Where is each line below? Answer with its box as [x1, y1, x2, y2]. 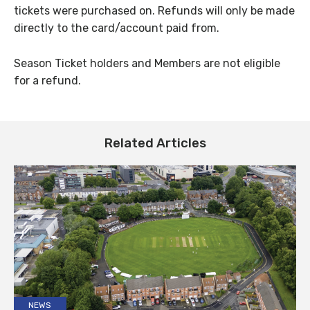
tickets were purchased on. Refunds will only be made [14, 4, 295, 18]
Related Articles [104, 135, 206, 151]
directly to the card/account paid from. [14, 21, 219, 35]
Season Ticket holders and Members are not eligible [14, 56, 280, 70]
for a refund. [14, 73, 81, 87]
